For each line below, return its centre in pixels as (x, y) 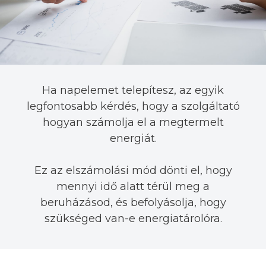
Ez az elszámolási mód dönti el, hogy (133, 170)
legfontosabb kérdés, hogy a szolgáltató (133, 106)
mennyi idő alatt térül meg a (133, 186)
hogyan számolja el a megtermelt (133, 122)
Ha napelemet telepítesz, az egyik (133, 90)
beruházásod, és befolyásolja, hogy (133, 202)
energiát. (133, 138)
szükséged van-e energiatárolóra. (133, 218)
